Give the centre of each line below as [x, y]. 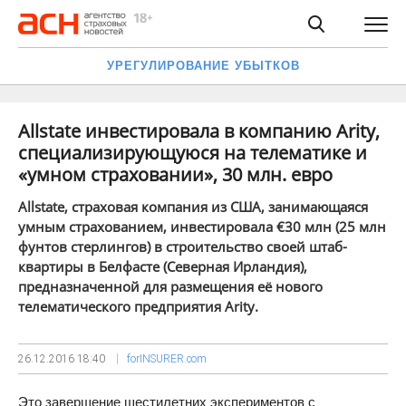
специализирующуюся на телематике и [193, 153]
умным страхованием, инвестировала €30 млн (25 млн [202, 227]
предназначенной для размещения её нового [170, 286]
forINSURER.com [167, 359]
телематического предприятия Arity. [138, 306]
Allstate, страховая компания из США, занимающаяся [193, 207]
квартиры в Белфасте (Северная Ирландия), [163, 266]
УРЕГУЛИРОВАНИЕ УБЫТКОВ [203, 66]
